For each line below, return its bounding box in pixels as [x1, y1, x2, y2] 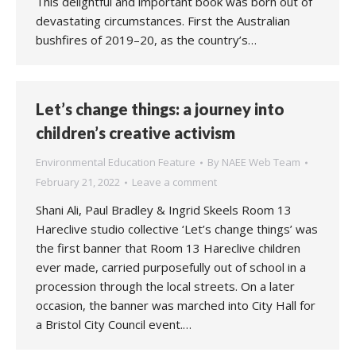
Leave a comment [132, 175, 217, 189]
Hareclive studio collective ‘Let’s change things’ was [36, 221, 318, 237]
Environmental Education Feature [36, 155, 195, 169]
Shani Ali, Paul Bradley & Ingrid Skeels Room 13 [36, 202, 292, 218]
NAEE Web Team [222, 155, 300, 169]
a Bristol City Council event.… [36, 316, 192, 332]
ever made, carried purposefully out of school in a [36, 259, 306, 275]
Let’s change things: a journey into [36, 99, 284, 118]
